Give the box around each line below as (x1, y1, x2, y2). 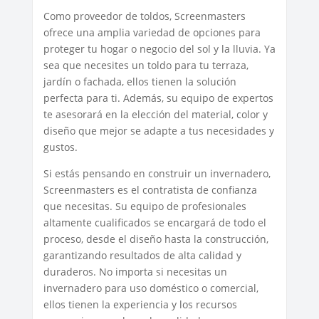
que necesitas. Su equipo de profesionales (43, 199, 246, 213)
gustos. (43, 140, 78, 154)
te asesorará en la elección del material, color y (43, 107, 268, 121)
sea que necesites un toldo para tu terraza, (43, 58, 249, 72)
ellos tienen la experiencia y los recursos (43, 297, 237, 311)
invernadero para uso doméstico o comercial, (43, 281, 258, 295)
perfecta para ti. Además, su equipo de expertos (43, 90, 273, 105)
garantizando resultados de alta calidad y (43, 248, 241, 262)
